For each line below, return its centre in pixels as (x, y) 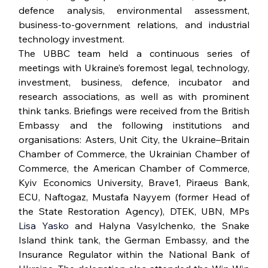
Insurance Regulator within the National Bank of (134, 255)
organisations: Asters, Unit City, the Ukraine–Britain (134, 140)
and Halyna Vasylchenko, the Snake (162, 226)
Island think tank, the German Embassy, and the (134, 240)
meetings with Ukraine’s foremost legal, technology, (134, 68)
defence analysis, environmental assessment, (134, 10)
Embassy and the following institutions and (134, 125)
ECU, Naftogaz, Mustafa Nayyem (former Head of (134, 197)
